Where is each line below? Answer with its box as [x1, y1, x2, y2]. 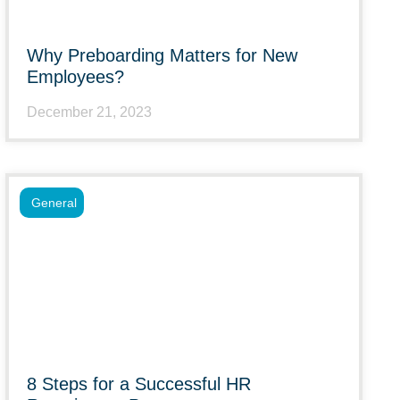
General [31, 196, 77, 210]
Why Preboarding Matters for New [27, 46, 297, 65]
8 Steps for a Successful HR [27, 374, 251, 394]
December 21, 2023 [27, 104, 152, 120]
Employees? [27, 67, 124, 87]
